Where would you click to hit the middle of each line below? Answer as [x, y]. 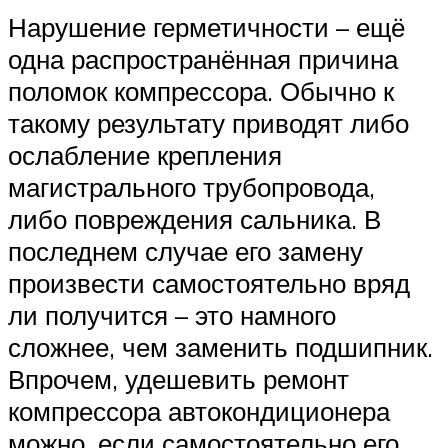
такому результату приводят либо [208, 123]
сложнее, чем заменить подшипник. [220, 347]
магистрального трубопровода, [191, 187]
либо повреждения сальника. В [194, 219]
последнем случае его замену [185, 251]
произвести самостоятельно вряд [209, 283]
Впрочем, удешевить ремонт [178, 379]
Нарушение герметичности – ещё [206, 27]
